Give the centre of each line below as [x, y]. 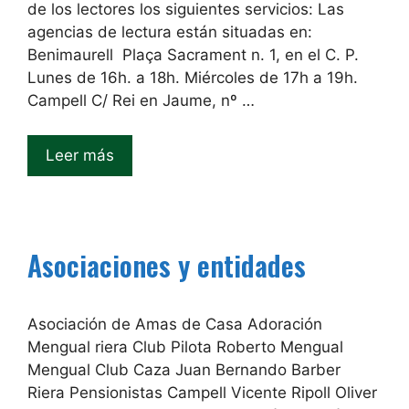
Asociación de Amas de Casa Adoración [175, 325]
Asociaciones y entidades [167, 266]
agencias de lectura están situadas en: [170, 31]
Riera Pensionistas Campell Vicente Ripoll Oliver [202, 393]
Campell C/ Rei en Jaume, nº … [141, 100]
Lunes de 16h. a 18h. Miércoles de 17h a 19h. [193, 77]
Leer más [80, 156]
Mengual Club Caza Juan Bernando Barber [184, 370]
